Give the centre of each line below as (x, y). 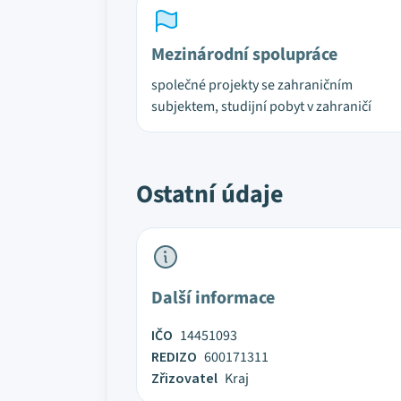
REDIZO (174, 357)
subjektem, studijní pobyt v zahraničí (261, 107)
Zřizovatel (184, 379)
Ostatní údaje (210, 194)
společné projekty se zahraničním (252, 85)
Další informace (213, 298)
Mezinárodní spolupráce (244, 55)
